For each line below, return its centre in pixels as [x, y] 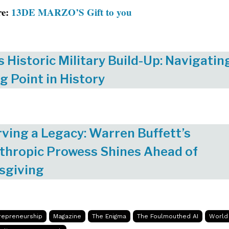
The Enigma [109, 216]
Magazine [67, 216]
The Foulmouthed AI [168, 216]
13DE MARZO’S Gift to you [72, 12]
